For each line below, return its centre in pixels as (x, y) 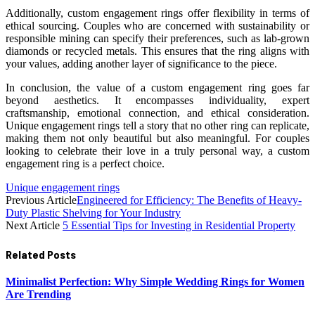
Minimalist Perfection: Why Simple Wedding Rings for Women (155, 282)
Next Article (34, 226)
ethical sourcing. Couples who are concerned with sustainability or (157, 26)
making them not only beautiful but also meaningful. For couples (157, 139)
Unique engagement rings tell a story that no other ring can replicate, (157, 126)
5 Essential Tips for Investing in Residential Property (179, 226)
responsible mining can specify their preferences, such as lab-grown (157, 39)
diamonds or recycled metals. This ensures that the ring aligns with (157, 51)
